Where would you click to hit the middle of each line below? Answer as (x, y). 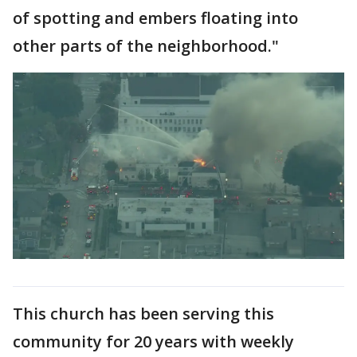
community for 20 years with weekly (153, 341)
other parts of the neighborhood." (146, 46)
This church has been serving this (143, 313)
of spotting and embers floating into (155, 18)
